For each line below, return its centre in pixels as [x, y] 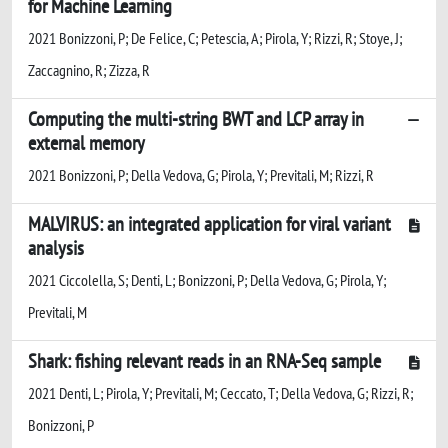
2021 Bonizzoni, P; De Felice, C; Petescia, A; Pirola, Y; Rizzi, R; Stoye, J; [215, 37]
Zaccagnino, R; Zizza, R [89, 69]
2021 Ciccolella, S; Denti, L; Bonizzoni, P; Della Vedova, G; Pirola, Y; [207, 279]
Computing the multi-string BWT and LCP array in [196, 118]
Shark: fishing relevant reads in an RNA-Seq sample [204, 360]
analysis [56, 247]
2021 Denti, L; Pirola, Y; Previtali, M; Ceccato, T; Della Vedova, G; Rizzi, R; [220, 392]
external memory [86, 142]
